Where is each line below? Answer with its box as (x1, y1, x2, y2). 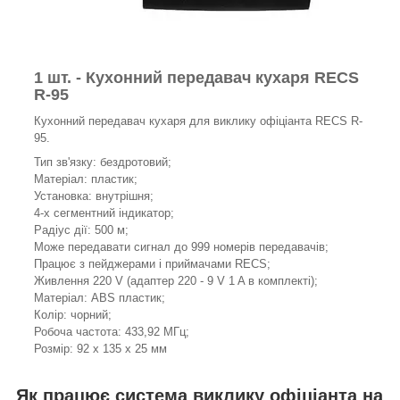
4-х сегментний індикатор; (34, 205, 174, 220)
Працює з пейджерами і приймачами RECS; (34, 256, 271, 271)
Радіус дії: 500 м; (34, 222, 129, 237)
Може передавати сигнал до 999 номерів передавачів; (34, 239, 329, 254)
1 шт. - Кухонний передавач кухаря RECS (34, 68, 359, 87)
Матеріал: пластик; (34, 171, 137, 186)
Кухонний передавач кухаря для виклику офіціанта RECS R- (34, 113, 362, 128)
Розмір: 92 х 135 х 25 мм (34, 341, 167, 355)
